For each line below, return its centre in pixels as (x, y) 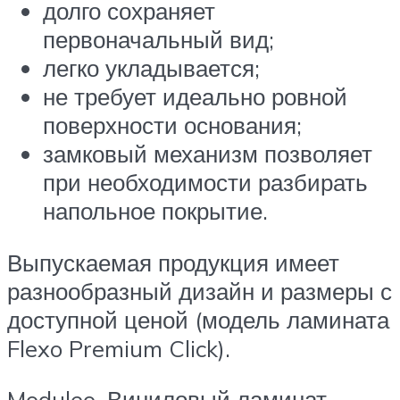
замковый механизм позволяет (208, 154)
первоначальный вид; (158, 40)
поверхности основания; (172, 125)
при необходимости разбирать (205, 183)
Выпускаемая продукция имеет (173, 262)
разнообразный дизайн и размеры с (200, 291)
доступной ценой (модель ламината (198, 319)
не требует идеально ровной (195, 97)
